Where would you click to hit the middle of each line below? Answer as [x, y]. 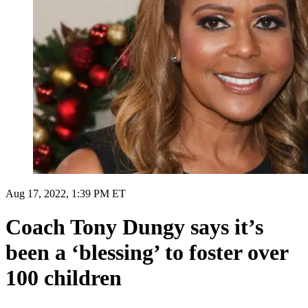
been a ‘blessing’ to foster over [147, 253]
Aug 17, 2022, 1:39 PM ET [66, 193]
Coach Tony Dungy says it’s [134, 227]
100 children [64, 278]
